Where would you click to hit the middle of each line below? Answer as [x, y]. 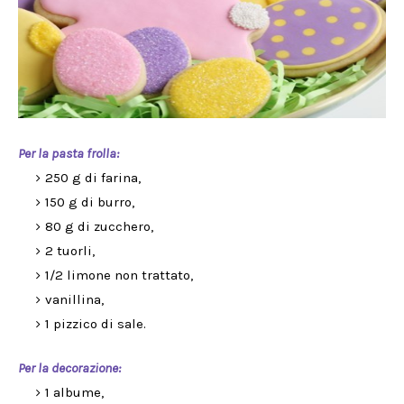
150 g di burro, [92, 202]
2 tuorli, [72, 251]
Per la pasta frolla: [69, 153]
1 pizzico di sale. [96, 324]
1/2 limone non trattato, [119, 275]
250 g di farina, [93, 178]
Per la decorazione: [69, 368]
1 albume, [74, 392]
